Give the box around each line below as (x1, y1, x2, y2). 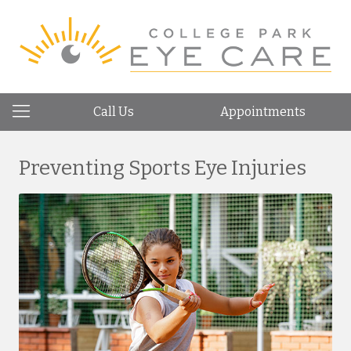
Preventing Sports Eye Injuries (19, 156, 306, 180)
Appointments (219, 104, 306, 119)
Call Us (93, 104, 135, 119)
